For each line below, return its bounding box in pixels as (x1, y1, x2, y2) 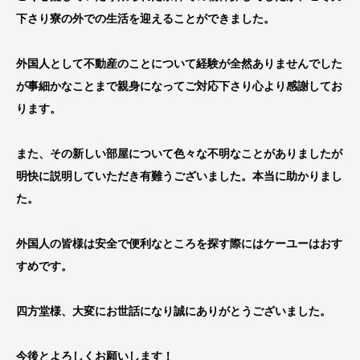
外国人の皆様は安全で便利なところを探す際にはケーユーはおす (16, 236, 342, 250)
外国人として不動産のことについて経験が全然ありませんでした (16, 56, 342, 70)
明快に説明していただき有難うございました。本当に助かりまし (16, 169, 342, 182)
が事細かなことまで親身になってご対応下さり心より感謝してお (16, 79, 342, 92)
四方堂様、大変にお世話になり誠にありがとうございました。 (16, 304, 331, 317)
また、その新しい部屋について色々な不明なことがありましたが (16, 146, 342, 160)
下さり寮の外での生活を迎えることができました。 (16, 11, 275, 25)
